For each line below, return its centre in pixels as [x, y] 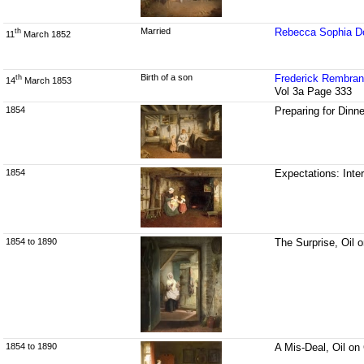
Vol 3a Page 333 [314, 92]
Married [155, 31]
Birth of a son [166, 78]
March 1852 [46, 34]
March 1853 [47, 80]
